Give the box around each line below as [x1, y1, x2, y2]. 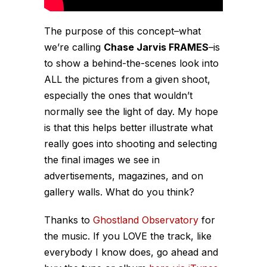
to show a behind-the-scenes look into [44, 57, 219, 69]
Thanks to [44, 213, 93, 226]
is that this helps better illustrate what [44, 121, 213, 133]
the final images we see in [44, 153, 160, 166]
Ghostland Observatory [93, 213, 198, 226]
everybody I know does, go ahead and [44, 246, 218, 258]
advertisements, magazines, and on [44, 169, 203, 182]
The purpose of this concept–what [44, 24, 201, 37]
